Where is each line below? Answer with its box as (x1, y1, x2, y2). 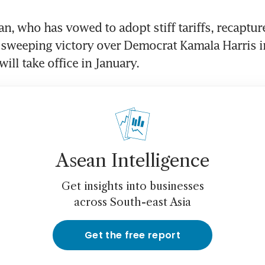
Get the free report (84, 228, 181, 243)
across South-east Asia (74, 196, 191, 209)
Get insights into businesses (61, 180, 204, 193)
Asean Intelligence (56, 150, 209, 172)
